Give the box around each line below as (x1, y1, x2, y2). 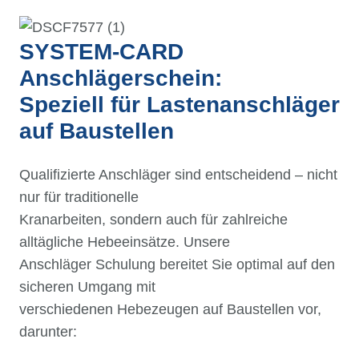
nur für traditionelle (19, 189, 139, 206)
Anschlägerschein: (19, 66, 222, 91)
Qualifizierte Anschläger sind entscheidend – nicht (19, 167, 337, 184)
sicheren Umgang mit (19, 279, 155, 296)
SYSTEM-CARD (19, 39, 184, 65)
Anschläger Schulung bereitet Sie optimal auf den (19, 256, 335, 273)
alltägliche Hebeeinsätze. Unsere (19, 234, 230, 251)
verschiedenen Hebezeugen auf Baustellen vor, (19, 301, 321, 318)
